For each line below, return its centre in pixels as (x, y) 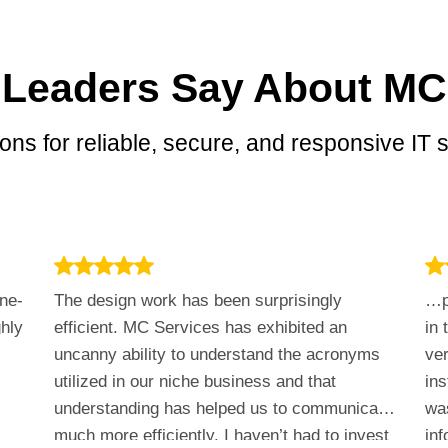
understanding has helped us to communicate (222, 408)
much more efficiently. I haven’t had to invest (221, 435)
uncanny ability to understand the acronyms (216, 354)
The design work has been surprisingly (197, 300)
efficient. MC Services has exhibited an (200, 327)
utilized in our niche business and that (194, 381)
